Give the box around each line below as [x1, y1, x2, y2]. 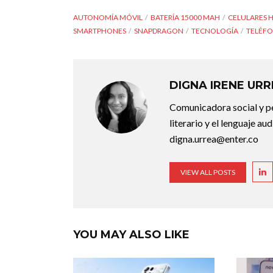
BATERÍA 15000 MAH [151, 12, 220, 22]
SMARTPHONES [73, 26, 126, 35]
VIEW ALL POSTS [180, 167, 235, 177]
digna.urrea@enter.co [169, 132, 258, 144]
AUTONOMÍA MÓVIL [73, 12, 143, 22]
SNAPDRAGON [134, 26, 183, 35]
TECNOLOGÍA [191, 26, 238, 35]
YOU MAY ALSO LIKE [73, 227, 190, 241]
